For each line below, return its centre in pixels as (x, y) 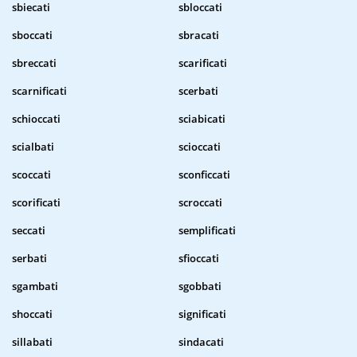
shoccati (32, 314)
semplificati (207, 231)
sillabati (32, 342)
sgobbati (200, 286)
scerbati (198, 91)
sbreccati (34, 63)
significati (202, 314)
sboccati (32, 35)
